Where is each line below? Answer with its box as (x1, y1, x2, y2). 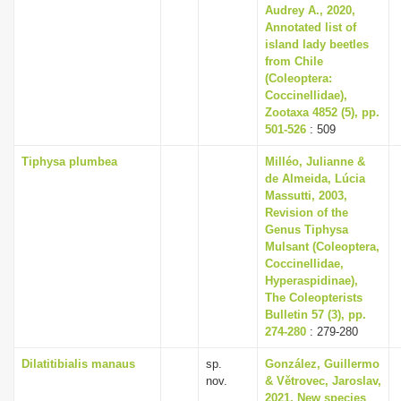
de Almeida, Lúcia (265, 172, 365, 185)
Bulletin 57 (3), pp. (265, 308, 366, 321)
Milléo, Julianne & (265, 155, 365, 168)
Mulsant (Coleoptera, (265, 240, 380, 253)
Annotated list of (265, 21, 356, 34)
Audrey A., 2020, (265, 4, 355, 17)
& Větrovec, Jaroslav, (265, 374, 381, 388)
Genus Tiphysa (265, 223, 348, 236)
